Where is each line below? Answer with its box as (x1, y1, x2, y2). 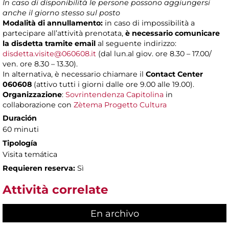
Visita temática (3, 150, 57, 159)
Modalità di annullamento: (3, 18, 105, 28)
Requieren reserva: (3, 164, 75, 173)
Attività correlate (3, 182, 108, 197)
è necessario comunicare (125, 29, 220, 38)
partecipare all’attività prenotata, (3, 29, 125, 38)
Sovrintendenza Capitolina (65, 90, 164, 100)
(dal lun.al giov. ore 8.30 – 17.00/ (96, 49, 212, 59)
